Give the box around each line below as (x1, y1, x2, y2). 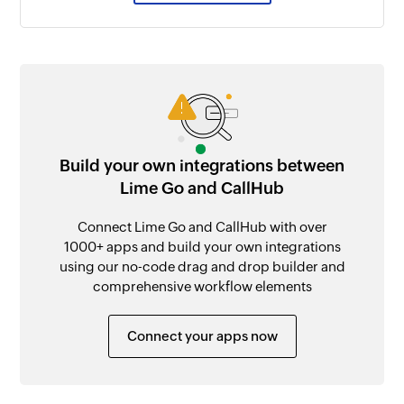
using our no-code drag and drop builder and (59, 258, 345, 274)
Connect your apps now (126, 327, 278, 344)
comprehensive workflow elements (92, 278, 312, 294)
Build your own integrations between (60, 155, 344, 175)
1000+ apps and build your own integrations (63, 238, 341, 254)
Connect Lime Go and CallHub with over (77, 218, 327, 234)
